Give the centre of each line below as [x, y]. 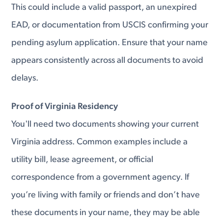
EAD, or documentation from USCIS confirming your [110, 25]
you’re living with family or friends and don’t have [106, 195]
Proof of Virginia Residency [65, 107]
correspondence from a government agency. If [100, 177]
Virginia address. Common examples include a [100, 142]
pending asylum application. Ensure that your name [110, 43]
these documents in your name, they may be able [106, 213]
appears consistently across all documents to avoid [108, 60]
